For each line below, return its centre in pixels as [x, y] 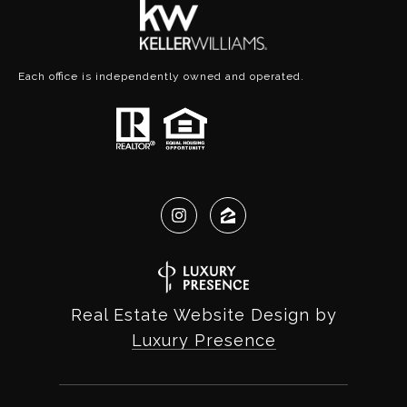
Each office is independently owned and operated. [161, 77]
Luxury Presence [203, 340]
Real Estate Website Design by [203, 314]
